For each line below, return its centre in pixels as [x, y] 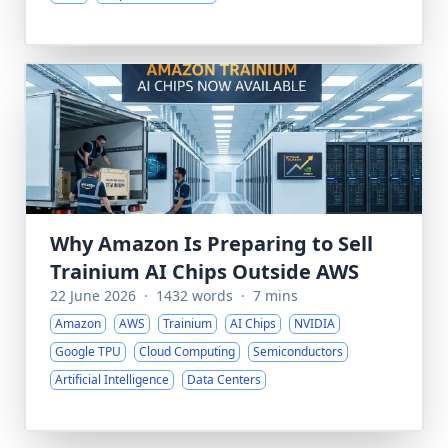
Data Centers [224, 379]
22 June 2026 [93, 295]
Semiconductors [298, 351]
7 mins [275, 295]
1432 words [194, 295]
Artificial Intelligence [112, 379]
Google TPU [88, 351]
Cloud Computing [187, 351]
